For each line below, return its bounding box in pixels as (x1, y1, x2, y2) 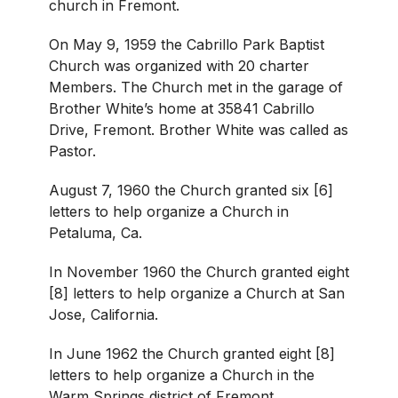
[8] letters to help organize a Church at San (49, 283, 345, 302)
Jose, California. (49, 305, 158, 323)
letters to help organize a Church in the (49, 365, 314, 384)
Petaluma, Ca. (49, 223, 142, 242)
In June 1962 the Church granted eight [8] (49, 344, 335, 362)
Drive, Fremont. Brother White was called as (49, 120, 348, 139)
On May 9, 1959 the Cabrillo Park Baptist (49, 35, 324, 53)
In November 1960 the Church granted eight (49, 262, 349, 281)
